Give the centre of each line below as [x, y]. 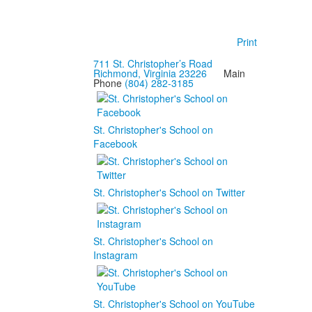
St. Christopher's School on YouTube [174, 303]
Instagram [115, 255]
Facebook [115, 143]
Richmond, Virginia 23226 [150, 73]
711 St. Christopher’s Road [153, 63]
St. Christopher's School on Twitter [169, 192]
